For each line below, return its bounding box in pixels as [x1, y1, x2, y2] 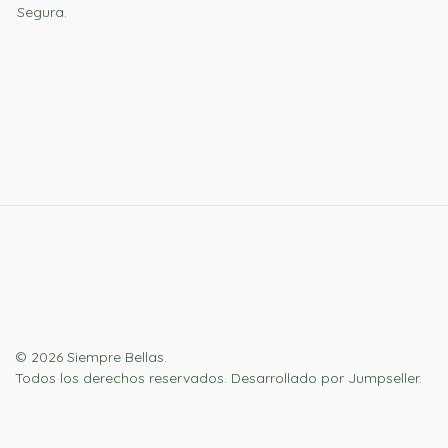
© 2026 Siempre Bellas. [15, 348, 167, 367]
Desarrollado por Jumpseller [231, 369, 419, 388]
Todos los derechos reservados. [15, 369, 231, 388]
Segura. [17, 2, 67, 21]
